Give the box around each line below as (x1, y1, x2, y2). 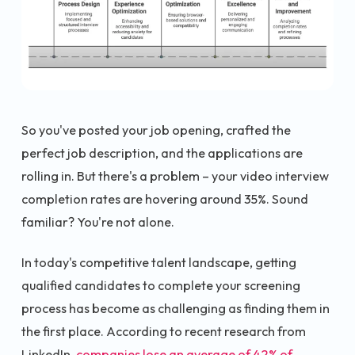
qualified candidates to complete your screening (21, 277, 300, 294)
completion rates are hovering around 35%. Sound (21, 190, 308, 207)
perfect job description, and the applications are (21, 144, 303, 161)
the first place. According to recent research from (21, 323, 306, 340)
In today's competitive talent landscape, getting (21, 254, 296, 271)
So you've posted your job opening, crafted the (21, 121, 291, 138)
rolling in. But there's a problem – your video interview (21, 167, 329, 184)
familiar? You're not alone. (21, 213, 174, 230)
